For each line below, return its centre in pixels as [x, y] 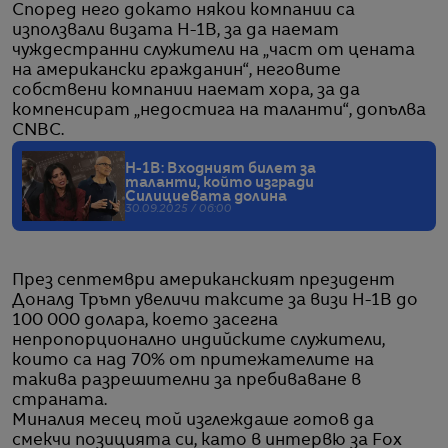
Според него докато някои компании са [183, 10]
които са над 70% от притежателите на [193, 360]
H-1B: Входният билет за [220, 168]
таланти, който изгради [219, 182]
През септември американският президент [203, 280]
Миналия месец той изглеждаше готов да [193, 420]
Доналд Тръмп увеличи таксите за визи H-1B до [215, 300]
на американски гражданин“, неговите [176, 70]
